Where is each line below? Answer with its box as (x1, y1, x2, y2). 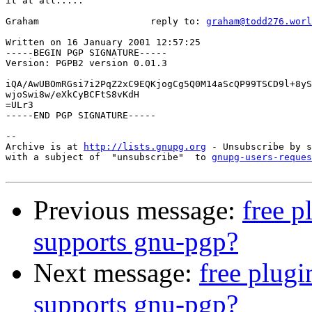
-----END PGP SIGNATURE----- (6, 110, 156, 121)
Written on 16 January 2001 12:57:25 (6, 37, 201, 48)
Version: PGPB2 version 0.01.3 (6, 58, 167, 69)
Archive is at (6, 141, 84, 153)
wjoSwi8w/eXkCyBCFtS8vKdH (6, 89, 139, 100)
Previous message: (33, 195, 242, 226)
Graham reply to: (6, 16, 206, 27)
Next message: (33, 258, 199, 288)
